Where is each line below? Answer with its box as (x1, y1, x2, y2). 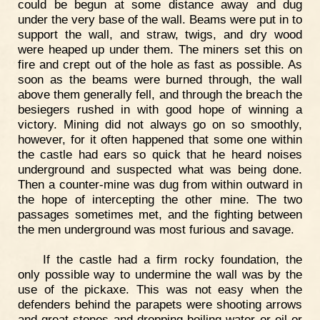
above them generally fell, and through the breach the (18, 87, 302, 102)
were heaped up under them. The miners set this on (18, 42, 302, 57)
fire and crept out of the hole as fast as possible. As (18, 57, 302, 72)
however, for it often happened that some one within (18, 132, 302, 147)
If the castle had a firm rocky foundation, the (42, 252, 302, 267)
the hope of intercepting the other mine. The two (18, 192, 302, 207)
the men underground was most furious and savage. (18, 222, 294, 237)
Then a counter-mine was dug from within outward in (18, 177, 302, 192)
